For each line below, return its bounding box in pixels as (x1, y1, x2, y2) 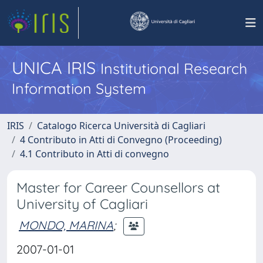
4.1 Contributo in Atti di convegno (20, 147, 169, 160)
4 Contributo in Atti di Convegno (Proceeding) (20, 133, 222, 146)
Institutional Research (100, 59, 247, 77)
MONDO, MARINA (19, 217, 113, 232)
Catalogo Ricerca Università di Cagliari (37, 119, 205, 132)
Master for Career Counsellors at (16, 179, 220, 196)
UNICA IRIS (12, 57, 100, 78)
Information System (12, 79, 146, 97)
